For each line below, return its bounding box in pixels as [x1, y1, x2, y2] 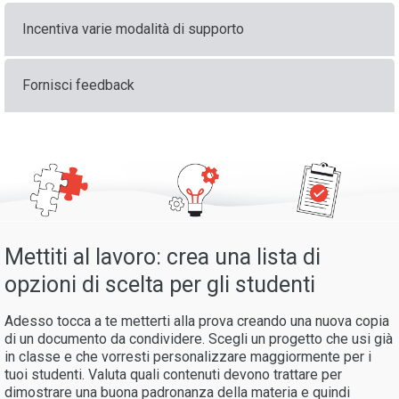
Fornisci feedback [22, 77, 134, 94]
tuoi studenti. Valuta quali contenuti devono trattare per [4, 366, 342, 384]
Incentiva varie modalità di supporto [22, 20, 244, 38]
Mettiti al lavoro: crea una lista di [4, 244, 321, 271]
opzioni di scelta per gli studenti [4, 272, 321, 298]
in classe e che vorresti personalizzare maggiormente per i [4, 348, 371, 366]
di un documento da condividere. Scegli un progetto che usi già [4, 330, 393, 348]
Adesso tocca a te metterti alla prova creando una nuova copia [4, 313, 389, 330]
